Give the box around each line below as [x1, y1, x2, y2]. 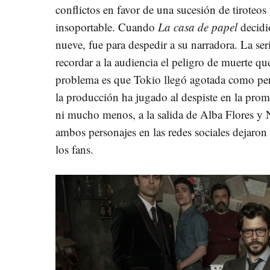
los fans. [55, 141, 93, 157]
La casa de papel [155, 19, 237, 34]
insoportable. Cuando [55, 19, 155, 34]
